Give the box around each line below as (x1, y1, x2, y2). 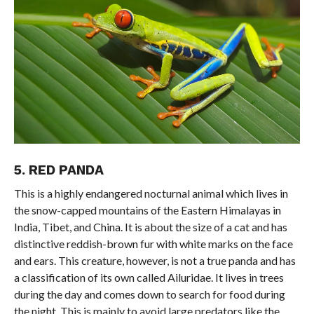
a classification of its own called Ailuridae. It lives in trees (13, 271, 284, 285)
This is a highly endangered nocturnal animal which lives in (13, 186, 288, 200)
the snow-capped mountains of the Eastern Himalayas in (13, 203, 281, 217)
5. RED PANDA (13, 162, 104, 179)
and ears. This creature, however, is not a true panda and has (13, 254, 296, 268)
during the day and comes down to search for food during (13, 287, 285, 301)
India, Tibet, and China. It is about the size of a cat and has (13, 220, 287, 234)
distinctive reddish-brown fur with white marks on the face (13, 237, 293, 251)
